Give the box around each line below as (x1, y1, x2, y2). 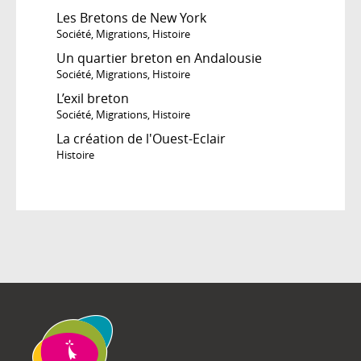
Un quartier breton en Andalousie (56, 48, 262, 67)
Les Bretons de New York (56, 8, 206, 27)
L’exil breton (56, 89, 129, 107)
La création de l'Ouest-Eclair (56, 129, 226, 147)
